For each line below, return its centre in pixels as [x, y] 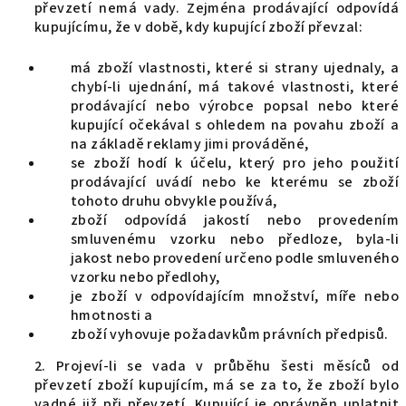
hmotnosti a [112, 315]
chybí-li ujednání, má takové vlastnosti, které [235, 87]
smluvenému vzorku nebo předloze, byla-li [235, 239]
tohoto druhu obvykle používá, [174, 201]
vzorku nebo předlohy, [145, 277]
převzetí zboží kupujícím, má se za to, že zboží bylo [217, 385]
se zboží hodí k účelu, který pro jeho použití [235, 163]
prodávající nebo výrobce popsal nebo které [235, 106]
